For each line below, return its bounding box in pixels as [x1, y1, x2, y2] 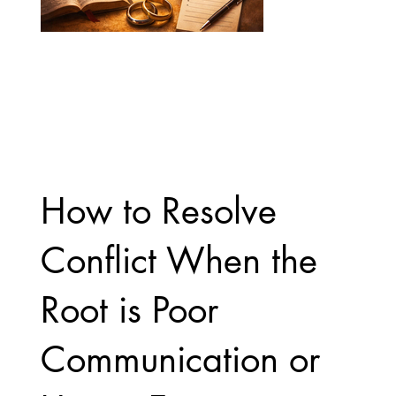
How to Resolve [40, 188, 277, 235]
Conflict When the [40, 238, 317, 285]
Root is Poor [40, 287, 218, 334]
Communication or [40, 337, 320, 384]
